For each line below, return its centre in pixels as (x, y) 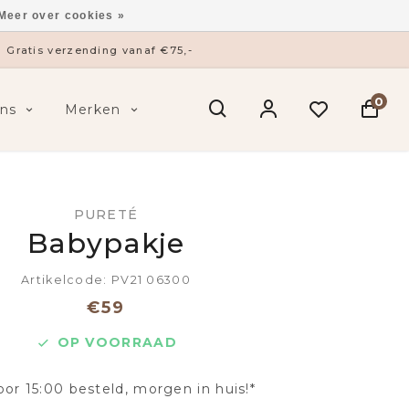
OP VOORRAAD (117, 342)
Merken (93, 110)
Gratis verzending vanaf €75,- (100, 50)
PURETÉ (106, 215)
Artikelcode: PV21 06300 (106, 280)
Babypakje (106, 243)
